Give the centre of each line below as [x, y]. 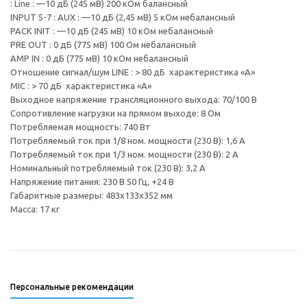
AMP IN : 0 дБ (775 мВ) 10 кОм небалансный [99, 58]
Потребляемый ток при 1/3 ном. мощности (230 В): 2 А [124, 154]
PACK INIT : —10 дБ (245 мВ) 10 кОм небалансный [112, 31]
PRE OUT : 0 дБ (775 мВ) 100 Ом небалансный [103, 45]
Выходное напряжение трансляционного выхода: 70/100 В [134, 99]
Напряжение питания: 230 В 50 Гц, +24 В [92, 182]
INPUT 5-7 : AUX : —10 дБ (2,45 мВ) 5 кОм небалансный [123, 17]
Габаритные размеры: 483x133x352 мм [91, 195]
